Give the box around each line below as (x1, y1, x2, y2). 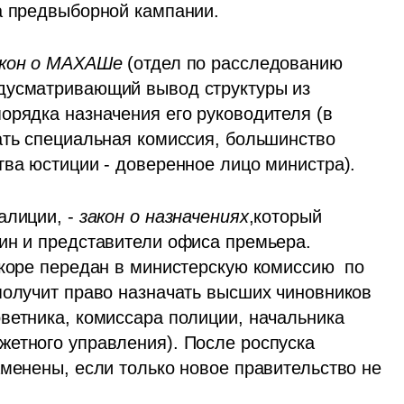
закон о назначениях (78, 207, 249, 227)
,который (248, 207, 322, 227)
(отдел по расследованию (127, 53, 343, 74)
